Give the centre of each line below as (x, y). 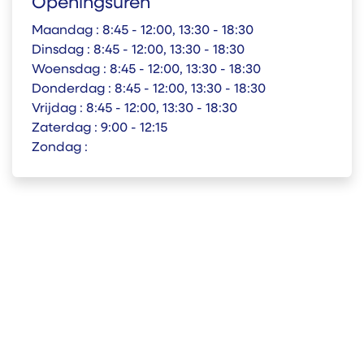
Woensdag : (71, 70)
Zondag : (60, 148)
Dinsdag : (63, 50)
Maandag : (67, 31)
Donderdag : (73, 89)
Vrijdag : (59, 109)
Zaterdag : (66, 128)
